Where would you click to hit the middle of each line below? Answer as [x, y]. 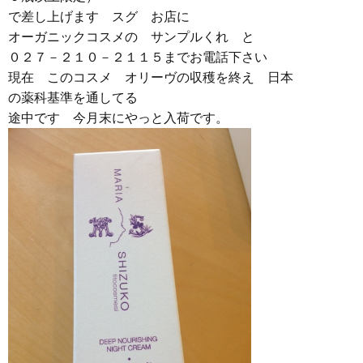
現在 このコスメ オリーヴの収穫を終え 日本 [151, 78]
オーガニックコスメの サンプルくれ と [131, 37]
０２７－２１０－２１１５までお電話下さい [144, 58]
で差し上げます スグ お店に [105, 17]
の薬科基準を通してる [73, 98]
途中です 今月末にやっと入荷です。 [118, 118]
